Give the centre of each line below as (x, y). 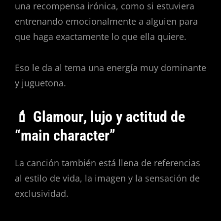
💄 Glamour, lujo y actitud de (100, 116)
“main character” (65, 135)
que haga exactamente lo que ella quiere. (101, 37)
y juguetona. (40, 83)
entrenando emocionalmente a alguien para (106, 21)
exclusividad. (42, 194)
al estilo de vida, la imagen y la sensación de (107, 178)
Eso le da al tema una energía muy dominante (110, 67)
